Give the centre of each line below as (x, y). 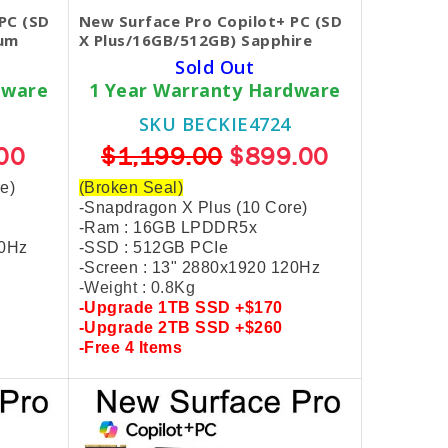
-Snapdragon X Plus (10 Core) (193, 207)
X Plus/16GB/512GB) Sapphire (195, 40)
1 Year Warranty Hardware (214, 90)
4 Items (153, 347)
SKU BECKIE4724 (214, 124)
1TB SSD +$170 (220, 307)
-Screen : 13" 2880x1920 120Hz (199, 267)
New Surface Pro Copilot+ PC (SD (210, 21)
